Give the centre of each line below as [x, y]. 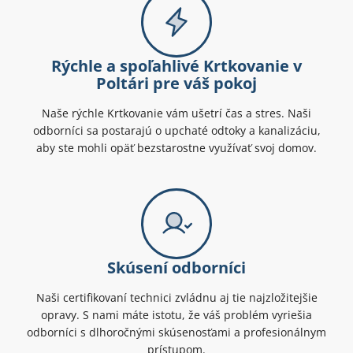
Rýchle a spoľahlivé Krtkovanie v [176, 66]
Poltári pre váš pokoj [176, 84]
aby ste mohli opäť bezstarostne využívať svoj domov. [176, 148]
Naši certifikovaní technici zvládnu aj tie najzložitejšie [176, 298]
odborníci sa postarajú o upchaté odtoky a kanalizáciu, [176, 131]
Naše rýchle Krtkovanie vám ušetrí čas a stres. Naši [176, 113]
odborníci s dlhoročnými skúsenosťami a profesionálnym [176, 333]
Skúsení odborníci [176, 268]
